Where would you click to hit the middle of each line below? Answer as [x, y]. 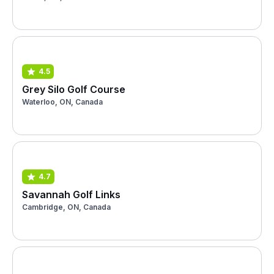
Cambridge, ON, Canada [66, 207]
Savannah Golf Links [71, 194]
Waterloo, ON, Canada [62, 102]
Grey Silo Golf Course [74, 89]
